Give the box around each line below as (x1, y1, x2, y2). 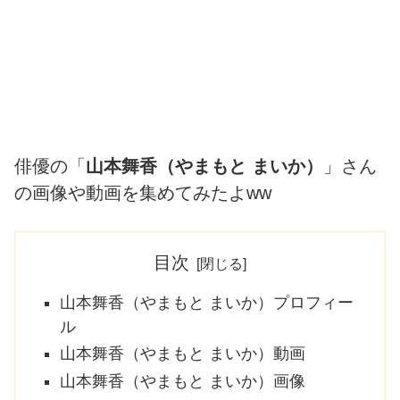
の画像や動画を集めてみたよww (14, 183, 271, 204)
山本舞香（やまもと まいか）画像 (59, 371, 305, 390)
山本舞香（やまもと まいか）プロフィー (59, 293, 354, 312)
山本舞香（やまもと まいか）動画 (59, 345, 305, 363)
